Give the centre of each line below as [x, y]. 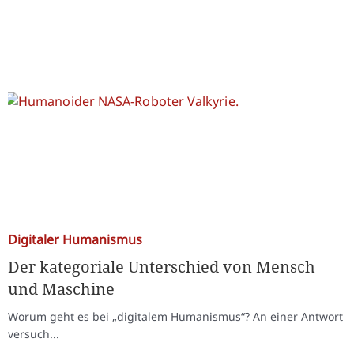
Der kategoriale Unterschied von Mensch [162, 267]
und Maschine [61, 289]
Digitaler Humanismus [75, 239]
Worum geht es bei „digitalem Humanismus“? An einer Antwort [175, 316]
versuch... [34, 334]
